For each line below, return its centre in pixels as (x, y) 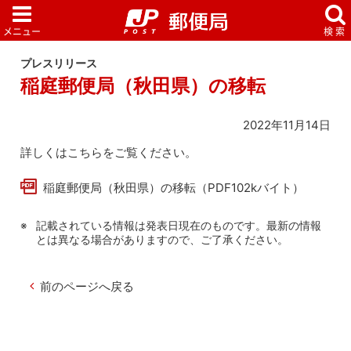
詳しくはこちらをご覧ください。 (109, 152)
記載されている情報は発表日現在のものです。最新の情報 (179, 225)
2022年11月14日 (286, 125)
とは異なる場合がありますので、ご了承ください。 (163, 239)
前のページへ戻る (87, 286)
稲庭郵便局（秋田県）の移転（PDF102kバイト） (174, 187)
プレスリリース (59, 64)
